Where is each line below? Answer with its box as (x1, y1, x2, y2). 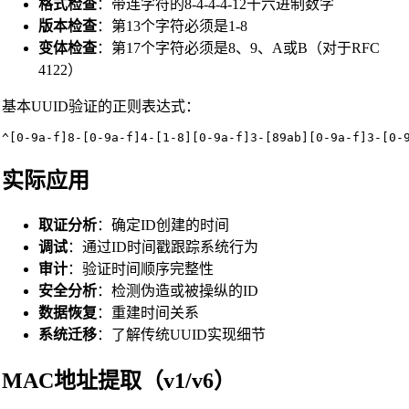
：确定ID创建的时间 (96, 217, 229, 234)
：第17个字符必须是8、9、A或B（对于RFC (96, 40, 380, 57)
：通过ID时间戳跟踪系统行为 (67, 239, 258, 256)
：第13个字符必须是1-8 (96, 18, 247, 35)
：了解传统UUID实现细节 (96, 327, 266, 343)
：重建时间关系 (96, 305, 199, 321)
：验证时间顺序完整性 (67, 261, 214, 278)
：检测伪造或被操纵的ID (96, 283, 258, 299)
